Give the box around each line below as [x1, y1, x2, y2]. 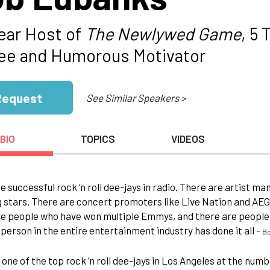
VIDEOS [171, 133, 206, 145]
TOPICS [80, 133, 115, 145]
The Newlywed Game [84, 22, 241, 44]
